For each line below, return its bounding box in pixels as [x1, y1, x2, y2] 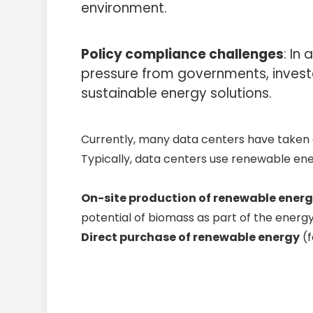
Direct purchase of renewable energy [81, 229, 300, 245]
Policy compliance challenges [81, 45, 284, 64]
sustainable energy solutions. [81, 84, 272, 103]
